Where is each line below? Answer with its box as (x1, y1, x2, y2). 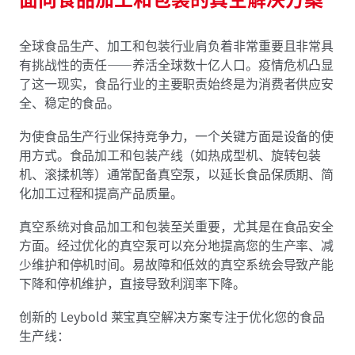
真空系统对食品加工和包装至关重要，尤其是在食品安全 (19, 216, 334, 235)
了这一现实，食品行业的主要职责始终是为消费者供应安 (19, 74, 334, 93)
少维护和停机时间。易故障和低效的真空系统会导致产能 (19, 254, 334, 273)
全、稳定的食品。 (19, 93, 120, 112)
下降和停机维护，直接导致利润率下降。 (19, 273, 246, 292)
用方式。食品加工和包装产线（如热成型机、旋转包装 (19, 145, 322, 164)
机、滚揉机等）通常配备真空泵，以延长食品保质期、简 (19, 164, 334, 183)
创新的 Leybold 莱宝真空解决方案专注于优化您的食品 (19, 307, 325, 326)
